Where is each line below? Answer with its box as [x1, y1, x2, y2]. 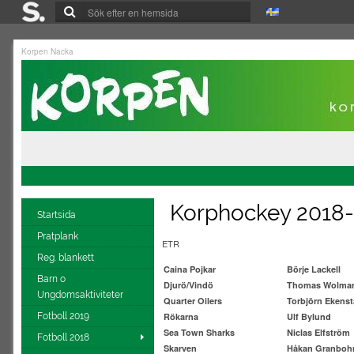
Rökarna [164, 311, 198, 322]
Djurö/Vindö [164, 279, 213, 291]
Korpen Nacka [21, 46, 73, 57]
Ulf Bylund [287, 311, 331, 322]
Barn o [37, 273, 66, 284]
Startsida [37, 209, 78, 220]
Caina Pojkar [164, 263, 216, 275]
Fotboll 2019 [37, 311, 92, 322]
